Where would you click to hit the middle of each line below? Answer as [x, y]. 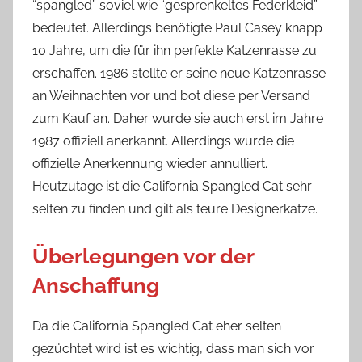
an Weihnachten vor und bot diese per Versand [171, 95]
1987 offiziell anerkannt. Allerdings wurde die [163, 141]
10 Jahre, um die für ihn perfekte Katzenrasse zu [175, 50]
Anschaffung [96, 285]
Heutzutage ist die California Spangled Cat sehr [172, 186]
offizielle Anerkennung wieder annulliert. [150, 163]
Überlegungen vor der [143, 256]
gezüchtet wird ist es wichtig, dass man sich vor [173, 349]
